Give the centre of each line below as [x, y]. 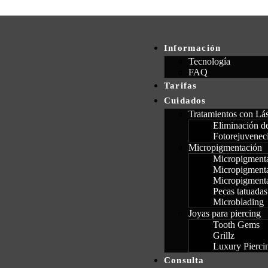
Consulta [184, 260]
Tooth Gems [236, 225]
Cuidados [185, 100]
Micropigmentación [225, 147]
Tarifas [181, 86]
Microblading [238, 202]
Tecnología [209, 61]
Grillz [224, 235]
